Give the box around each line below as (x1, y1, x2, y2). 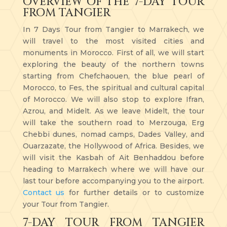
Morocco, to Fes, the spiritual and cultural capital (22, 83, 205, 92)
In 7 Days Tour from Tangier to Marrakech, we (22, 24, 205, 34)
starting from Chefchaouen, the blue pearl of (22, 71, 205, 81)
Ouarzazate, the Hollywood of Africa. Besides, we (22, 141, 205, 150)
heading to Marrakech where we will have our (22, 164, 205, 174)
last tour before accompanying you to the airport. (22, 176, 205, 185)
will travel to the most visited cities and (22, 36, 205, 46)
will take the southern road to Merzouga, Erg (22, 118, 205, 127)
